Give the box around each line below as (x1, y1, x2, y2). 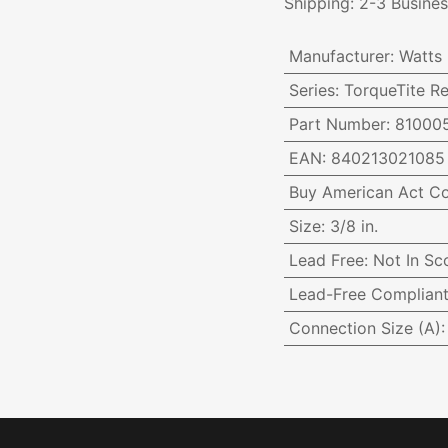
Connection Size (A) (288, 318, 441, 339)
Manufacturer (288, 46, 390, 67)
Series (288, 80, 335, 101)
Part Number (288, 114, 386, 135)
